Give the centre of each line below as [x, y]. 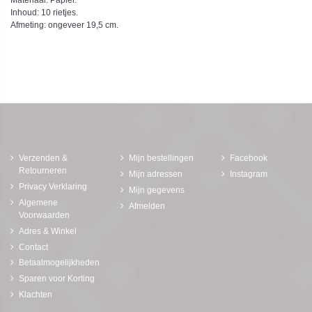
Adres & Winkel [48, 231]
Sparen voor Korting [57, 279]
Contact [33, 247]
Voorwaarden [44, 215]
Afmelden [147, 206]
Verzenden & [43, 158]
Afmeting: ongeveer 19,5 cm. [64, 25]
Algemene [38, 202]
